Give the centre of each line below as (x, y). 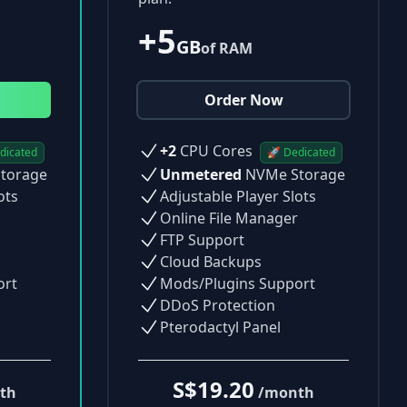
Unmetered (201, 174)
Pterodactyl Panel (220, 327)
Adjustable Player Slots (238, 196)
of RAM (227, 48)
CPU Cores (216, 150)
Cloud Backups (211, 261)
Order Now (243, 99)
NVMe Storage (293, 174)
